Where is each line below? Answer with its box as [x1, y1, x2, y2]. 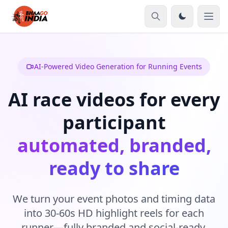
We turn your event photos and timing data [13, 192, 215, 206]
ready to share [48, 156, 180, 181]
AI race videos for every [8, 87, 220, 112]
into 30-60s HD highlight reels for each [24, 206, 204, 220]
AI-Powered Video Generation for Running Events [34, 62, 202, 71]
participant [62, 110, 166, 135]
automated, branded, [17, 133, 211, 158]
